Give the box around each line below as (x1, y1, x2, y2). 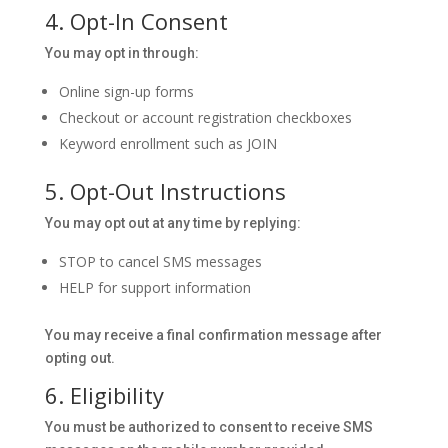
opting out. (44, 350, 115, 366)
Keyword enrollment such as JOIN (58, 134, 277, 153)
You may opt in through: (44, 45, 199, 61)
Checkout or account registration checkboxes (58, 108, 352, 127)
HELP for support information (58, 278, 251, 297)
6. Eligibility (44, 380, 164, 410)
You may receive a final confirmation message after (44, 327, 382, 343)
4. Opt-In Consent (44, 6, 228, 36)
